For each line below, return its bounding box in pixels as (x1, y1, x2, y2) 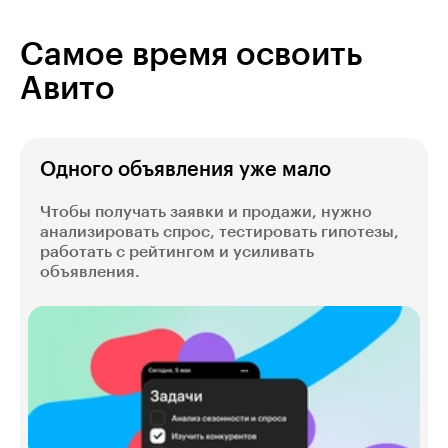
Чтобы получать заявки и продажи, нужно (40, 204, 372, 221)
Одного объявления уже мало (40, 160, 331, 181)
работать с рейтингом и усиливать (40, 244, 314, 261)
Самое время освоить (20, 39, 363, 72)
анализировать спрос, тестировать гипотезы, (40, 224, 399, 241)
